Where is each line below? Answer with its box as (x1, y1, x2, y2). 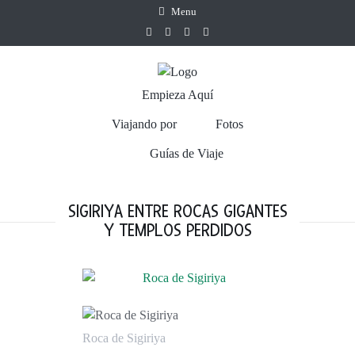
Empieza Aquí (142, 88, 213, 102)
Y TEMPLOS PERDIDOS (103, 219, 252, 242)
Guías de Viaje (149, 147, 223, 161)
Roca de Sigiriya (91, 330, 166, 345)
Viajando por (112, 117, 177, 132)
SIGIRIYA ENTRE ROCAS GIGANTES (67, 200, 288, 223)
